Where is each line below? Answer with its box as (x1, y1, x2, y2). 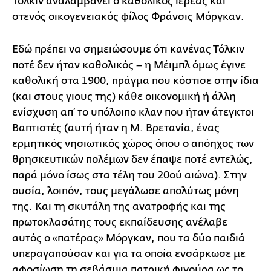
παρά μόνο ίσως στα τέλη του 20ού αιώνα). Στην (12, 169, 247, 181)
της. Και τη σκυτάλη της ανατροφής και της (12, 201, 226, 212)
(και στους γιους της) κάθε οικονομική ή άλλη (12, 91, 236, 102)
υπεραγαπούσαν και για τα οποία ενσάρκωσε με (12, 248, 246, 260)
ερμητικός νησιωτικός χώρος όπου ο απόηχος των (12, 138, 254, 149)
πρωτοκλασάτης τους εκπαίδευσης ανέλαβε (12, 217, 227, 228)
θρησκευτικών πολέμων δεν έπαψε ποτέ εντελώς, (12, 154, 253, 165)
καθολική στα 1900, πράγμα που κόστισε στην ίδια (12, 75, 259, 87)
